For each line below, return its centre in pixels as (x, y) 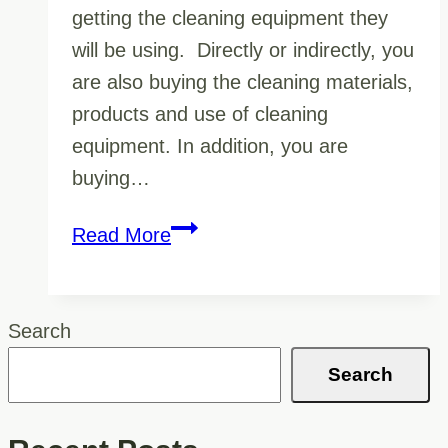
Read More (121, 234)
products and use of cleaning (200, 113)
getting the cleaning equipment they (230, 17)
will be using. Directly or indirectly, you (243, 49)
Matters (204, 292)
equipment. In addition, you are (210, 145)
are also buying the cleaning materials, (242, 81)
